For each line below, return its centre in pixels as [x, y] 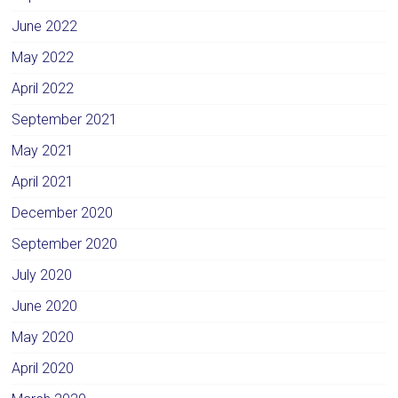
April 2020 [43, 368]
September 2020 [65, 243]
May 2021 [43, 150]
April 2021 [43, 181]
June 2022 [45, 26]
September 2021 [65, 119]
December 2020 [63, 212]
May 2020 [43, 337]
